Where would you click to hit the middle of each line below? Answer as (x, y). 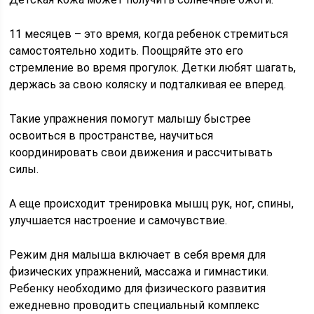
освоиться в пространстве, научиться (111, 136)
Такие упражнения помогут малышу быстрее (130, 119)
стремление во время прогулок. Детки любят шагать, (153, 68)
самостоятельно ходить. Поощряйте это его (127, 51)
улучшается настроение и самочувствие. (118, 220)
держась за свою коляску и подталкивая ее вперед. (148, 84)
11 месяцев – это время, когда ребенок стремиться (149, 34)
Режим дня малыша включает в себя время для (138, 255)
